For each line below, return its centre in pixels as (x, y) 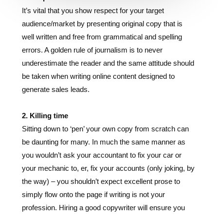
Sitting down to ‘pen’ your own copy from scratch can (105, 93)
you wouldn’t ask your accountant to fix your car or (101, 120)
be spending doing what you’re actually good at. (96, 199)
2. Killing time (45, 80)
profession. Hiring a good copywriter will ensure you (103, 172)
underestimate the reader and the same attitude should (108, 28)
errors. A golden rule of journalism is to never (92, 15)
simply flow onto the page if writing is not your (93, 159)
